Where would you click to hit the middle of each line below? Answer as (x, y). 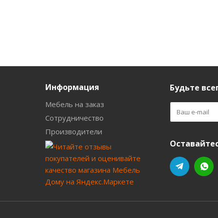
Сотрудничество (74, 118)
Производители (74, 131)
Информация (72, 87)
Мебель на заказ (75, 104)
